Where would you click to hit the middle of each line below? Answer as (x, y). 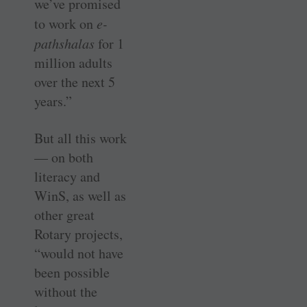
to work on (65, 23)
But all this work (81, 138)
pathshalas (64, 43)
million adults (73, 62)
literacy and (67, 176)
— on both (64, 157)
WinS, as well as (80, 195)
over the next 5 (75, 82)
